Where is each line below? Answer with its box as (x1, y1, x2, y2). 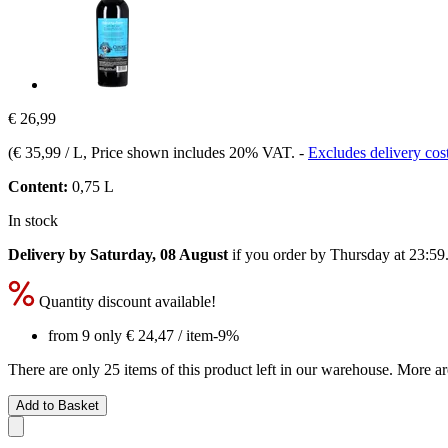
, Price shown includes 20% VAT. (83, 143, 299, 161)
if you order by (228, 245, 330, 263)
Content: (8, 177, 68, 195)
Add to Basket (16, 397, 99, 413)
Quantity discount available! (35, 292, 216, 310)
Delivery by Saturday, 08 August (8, 245, 228, 263)
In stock (8, 211, 58, 229)
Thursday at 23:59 (330, 245, 445, 263)
